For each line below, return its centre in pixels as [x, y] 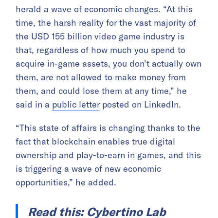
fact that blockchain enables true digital [95, 141]
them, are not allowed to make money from [101, 77]
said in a [34, 104]
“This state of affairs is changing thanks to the [108, 127]
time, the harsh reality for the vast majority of [106, 22]
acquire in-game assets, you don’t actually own [109, 63]
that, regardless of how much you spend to [100, 50]
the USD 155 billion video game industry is [100, 36]
